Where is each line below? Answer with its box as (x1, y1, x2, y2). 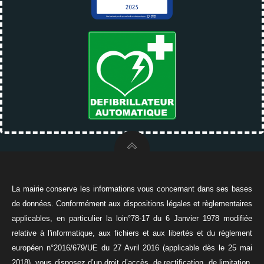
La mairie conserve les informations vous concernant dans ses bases (12, 184, 252, 193)
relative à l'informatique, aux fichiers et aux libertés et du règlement (12, 228, 252, 237)
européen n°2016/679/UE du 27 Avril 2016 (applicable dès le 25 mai (12, 243, 252, 252)
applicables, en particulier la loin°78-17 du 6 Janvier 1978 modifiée (12, 213, 252, 223)
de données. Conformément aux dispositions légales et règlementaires (12, 199, 252, 208)
